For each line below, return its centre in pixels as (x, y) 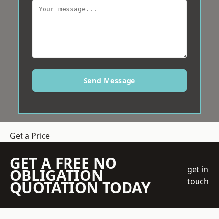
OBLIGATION (56, 175)
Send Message (109, 81)
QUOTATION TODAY (80, 188)
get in (198, 169)
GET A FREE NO (63, 163)
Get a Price (30, 136)
